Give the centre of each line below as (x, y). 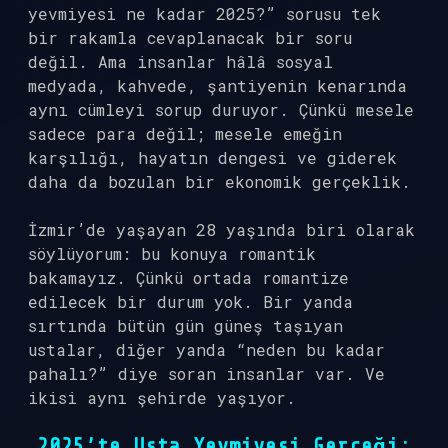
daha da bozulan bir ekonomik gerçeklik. (219, 181)
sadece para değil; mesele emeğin (185, 133)
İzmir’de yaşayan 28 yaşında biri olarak (221, 229)
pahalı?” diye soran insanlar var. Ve (206, 373)
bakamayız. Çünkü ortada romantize (188, 277)
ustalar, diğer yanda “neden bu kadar (206, 349)
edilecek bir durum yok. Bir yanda (190, 301)
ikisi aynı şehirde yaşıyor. (162, 397)
